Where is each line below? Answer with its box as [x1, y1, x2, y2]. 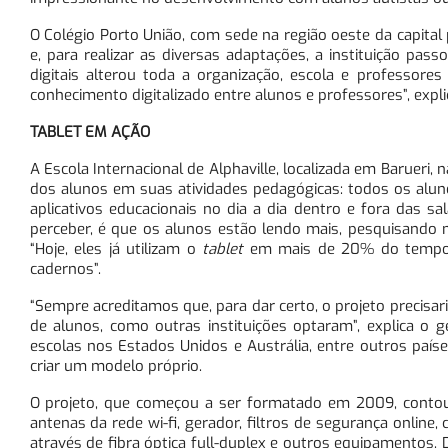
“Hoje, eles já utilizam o [29, 238, 202, 259]
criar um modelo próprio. [29, 355, 202, 376]
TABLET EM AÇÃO [29, 121, 150, 142]
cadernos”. [29, 258, 101, 279]
